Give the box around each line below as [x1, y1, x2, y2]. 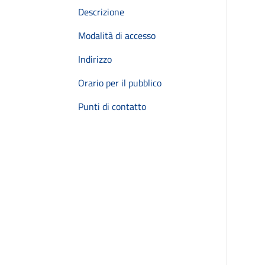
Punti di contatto [78, 99, 146, 114]
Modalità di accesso [78, 28, 156, 43]
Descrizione [78, 5, 124, 19]
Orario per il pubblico [78, 76, 161, 90]
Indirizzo [78, 52, 112, 66]
